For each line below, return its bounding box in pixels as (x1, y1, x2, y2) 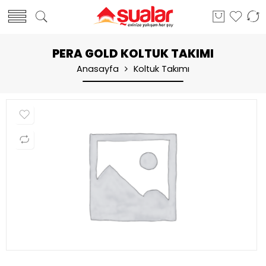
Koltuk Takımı (134, 63, 189, 75)
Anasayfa (77, 63, 119, 75)
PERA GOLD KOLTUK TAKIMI (52, 45, 214, 62)
